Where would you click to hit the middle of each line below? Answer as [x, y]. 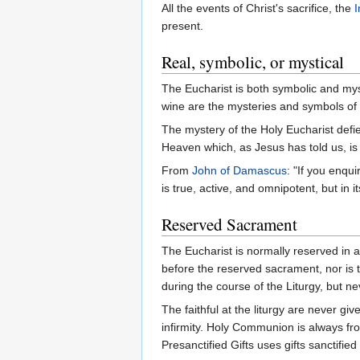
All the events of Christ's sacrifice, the [258, 8]
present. [182, 26]
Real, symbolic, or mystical [253, 62]
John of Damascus [239, 171]
